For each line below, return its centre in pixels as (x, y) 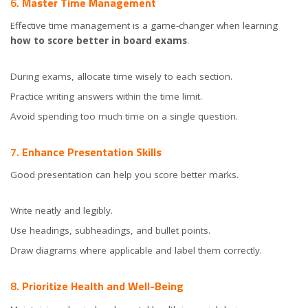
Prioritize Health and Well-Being (103, 286)
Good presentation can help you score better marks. (124, 175)
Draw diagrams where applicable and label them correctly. (136, 251)
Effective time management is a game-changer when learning (144, 26)
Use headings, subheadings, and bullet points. (110, 231)
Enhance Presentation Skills (92, 152)
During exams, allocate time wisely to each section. (121, 77)
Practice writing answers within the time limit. (106, 97)
